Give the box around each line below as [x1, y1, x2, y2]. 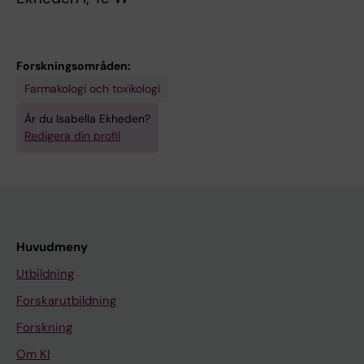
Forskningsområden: [16, 58, 131, 73]
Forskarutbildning [16, 292, 116, 309]
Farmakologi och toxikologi [24, 81, 160, 96]
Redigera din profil [24, 128, 120, 143]
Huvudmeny [16, 239, 88, 255]
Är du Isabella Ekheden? [24, 111, 150, 126]
